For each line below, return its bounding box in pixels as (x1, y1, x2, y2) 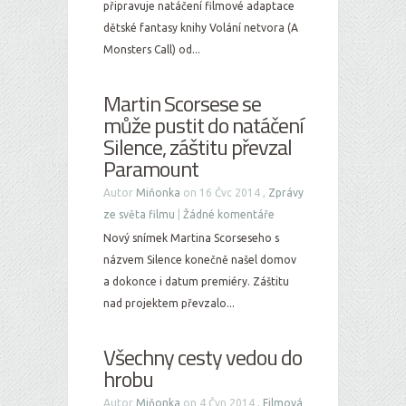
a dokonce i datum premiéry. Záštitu (103, 275, 289, 287)
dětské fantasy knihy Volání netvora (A (103, 22, 298, 34)
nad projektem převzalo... (103, 297, 235, 309)
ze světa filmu (103, 208, 175, 220)
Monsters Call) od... (103, 43, 200, 55)
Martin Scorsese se (103, 87, 261, 120)
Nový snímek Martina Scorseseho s (103, 232, 279, 244)
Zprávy (268, 187, 304, 198)
